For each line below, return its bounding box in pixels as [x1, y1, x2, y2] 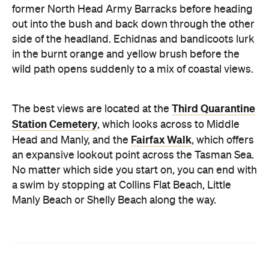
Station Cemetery [12, 118, 97, 130]
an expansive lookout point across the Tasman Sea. [12, 150, 254, 161]
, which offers [192, 135, 254, 146]
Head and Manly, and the [12, 135, 131, 146]
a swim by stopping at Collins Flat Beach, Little [12, 180, 231, 191]
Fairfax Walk [131, 134, 192, 146]
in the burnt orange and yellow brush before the [12, 49, 240, 60]
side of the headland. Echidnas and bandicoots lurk [12, 34, 255, 45]
